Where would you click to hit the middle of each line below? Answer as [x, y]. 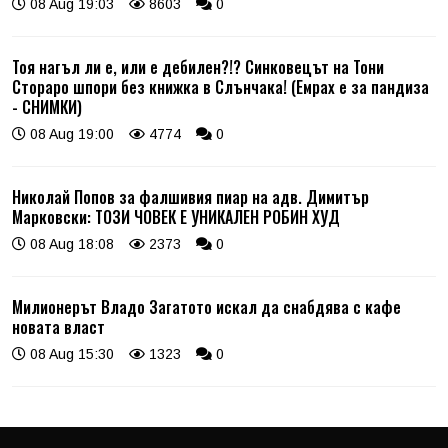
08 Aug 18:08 [70, 243]
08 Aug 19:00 [70, 133]
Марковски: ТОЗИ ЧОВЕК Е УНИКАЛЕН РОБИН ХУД [176, 216]
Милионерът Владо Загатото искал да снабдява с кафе [206, 306]
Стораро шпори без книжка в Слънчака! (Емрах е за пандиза [220, 86]
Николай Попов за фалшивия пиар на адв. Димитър [190, 196]
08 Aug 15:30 [70, 353]
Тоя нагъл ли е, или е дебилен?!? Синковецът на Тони [198, 66]
